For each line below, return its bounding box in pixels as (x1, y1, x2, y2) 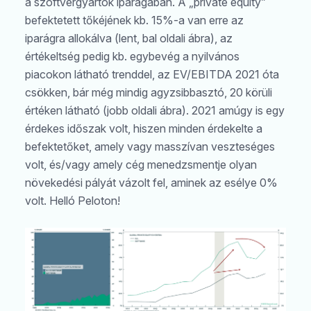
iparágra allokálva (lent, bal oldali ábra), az (25, 31, 233, 45)
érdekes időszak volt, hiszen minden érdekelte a (25, 121, 262, 135)
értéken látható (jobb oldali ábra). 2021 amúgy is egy (25, 103, 285, 117)
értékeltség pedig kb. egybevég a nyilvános (25, 49, 239, 63)
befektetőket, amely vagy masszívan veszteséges (25, 139, 275, 153)
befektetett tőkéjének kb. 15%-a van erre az (25, 12, 244, 27)
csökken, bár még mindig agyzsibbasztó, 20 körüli (25, 85, 272, 99)
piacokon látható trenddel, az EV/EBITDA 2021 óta (25, 67, 279, 81)
